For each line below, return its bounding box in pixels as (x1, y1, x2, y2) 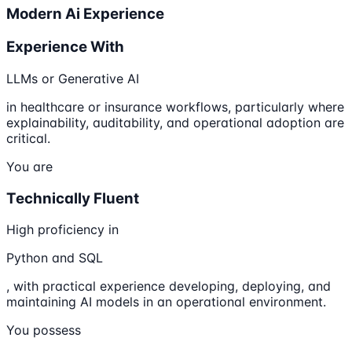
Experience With (6, 38, 124, 57)
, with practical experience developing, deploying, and (6, 278, 331, 295)
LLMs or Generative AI (6, 70, 139, 86)
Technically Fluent (6, 189, 139, 207)
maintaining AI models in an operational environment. (6, 294, 326, 310)
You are (6, 158, 53, 174)
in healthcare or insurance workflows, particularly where (6, 98, 344, 115)
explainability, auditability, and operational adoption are (6, 114, 344, 130)
